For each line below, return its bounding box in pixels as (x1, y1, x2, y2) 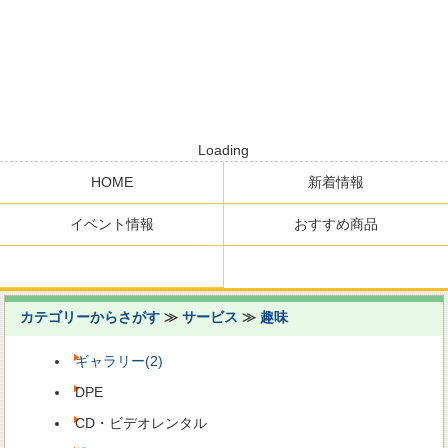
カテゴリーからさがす (20, 309, 161, 325)
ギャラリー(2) (75, 353, 164, 369)
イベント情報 (69, 216, 154, 232)
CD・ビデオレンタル (75, 415, 208, 431)
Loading (198, 142, 249, 158)
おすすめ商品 (294, 216, 378, 232)
